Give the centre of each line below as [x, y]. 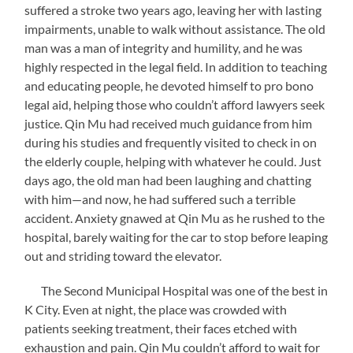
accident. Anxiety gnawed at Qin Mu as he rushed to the [175, 217]
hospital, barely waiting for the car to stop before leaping [176, 236]
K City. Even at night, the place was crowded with [156, 309]
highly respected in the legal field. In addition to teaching [176, 66]
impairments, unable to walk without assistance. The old [175, 28]
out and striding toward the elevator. [123, 255]
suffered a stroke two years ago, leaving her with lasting [173, 9]
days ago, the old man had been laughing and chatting [168, 180]
